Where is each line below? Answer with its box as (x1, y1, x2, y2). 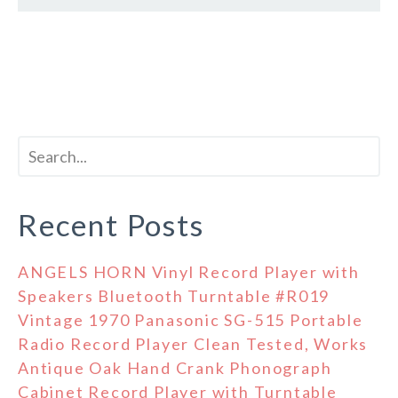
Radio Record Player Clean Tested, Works (18, 334, 369, 354)
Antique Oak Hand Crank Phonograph (18, 358, 332, 378)
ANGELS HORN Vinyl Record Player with (18, 262, 360, 283)
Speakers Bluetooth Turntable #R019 (18, 286, 330, 306)
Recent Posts (18, 207, 204, 243)
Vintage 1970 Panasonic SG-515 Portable (18, 310, 363, 330)
